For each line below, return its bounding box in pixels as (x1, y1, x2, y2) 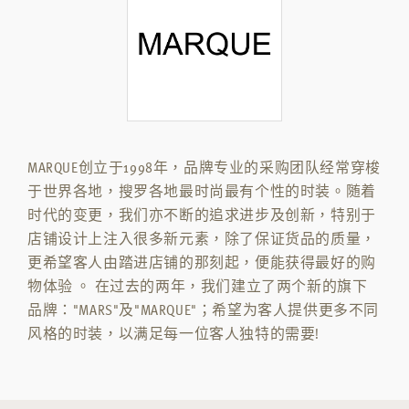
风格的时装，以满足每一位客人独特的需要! (27, 321, 320, 344)
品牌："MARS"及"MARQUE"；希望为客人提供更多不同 (27, 298, 379, 320)
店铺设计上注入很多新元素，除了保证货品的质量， (27, 226, 376, 249)
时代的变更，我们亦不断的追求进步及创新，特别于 (27, 203, 376, 225)
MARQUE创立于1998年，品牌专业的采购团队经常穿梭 (27, 155, 381, 178)
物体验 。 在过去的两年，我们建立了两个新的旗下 (27, 274, 368, 297)
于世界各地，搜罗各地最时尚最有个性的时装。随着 (27, 179, 376, 202)
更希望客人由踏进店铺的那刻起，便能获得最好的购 (27, 250, 376, 273)
